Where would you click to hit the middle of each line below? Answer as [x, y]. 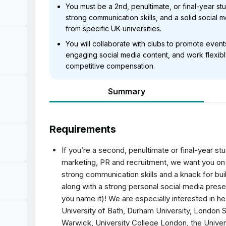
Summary [127, 91]
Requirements [83, 129]
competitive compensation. [110, 66]
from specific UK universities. [114, 29]
